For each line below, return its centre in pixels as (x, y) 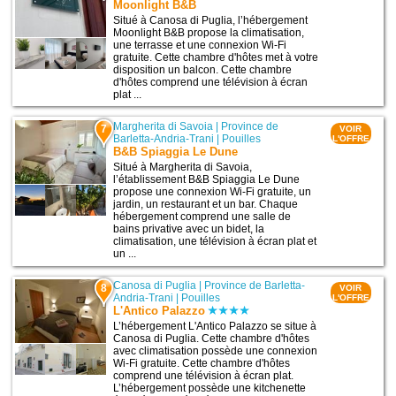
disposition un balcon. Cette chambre (203, 69)
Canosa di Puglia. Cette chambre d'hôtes (212, 339)
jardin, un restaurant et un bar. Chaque (206, 204)
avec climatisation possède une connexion (216, 351)
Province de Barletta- (255, 286)
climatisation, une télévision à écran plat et (215, 241)
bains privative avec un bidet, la (189, 228)
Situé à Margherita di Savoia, (183, 167)
